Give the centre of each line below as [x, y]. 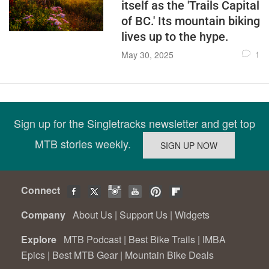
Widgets [192, 215]
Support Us [144, 215]
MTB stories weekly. [89, 143]
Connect [43, 190]
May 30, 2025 [147, 55]
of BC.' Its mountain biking [190, 21]
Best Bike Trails [162, 239]
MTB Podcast [92, 239]
